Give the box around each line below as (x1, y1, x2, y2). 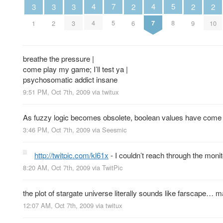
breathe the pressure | (23, 53, 94, 64)
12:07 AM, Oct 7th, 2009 (23, 201, 94, 211)
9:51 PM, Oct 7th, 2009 (23, 87, 90, 97)
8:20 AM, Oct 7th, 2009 (23, 163, 90, 173)
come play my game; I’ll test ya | (23, 63, 128, 74)
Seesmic (102, 125, 126, 135)
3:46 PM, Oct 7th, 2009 (23, 125, 90, 135)
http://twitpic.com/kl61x (34, 150, 109, 161)
